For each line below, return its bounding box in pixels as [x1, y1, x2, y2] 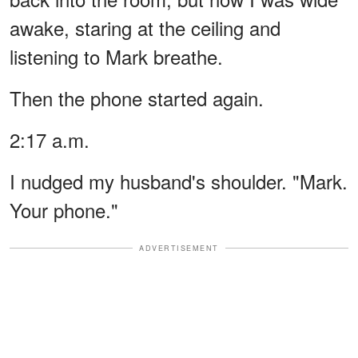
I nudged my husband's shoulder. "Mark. [10, 166, 348, 195]
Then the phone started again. [10, 83, 264, 112]
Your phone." [10, 195, 118, 224]
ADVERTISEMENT [139, 242, 219, 253]
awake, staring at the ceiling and [10, 13, 280, 42]
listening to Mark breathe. [10, 42, 223, 70]
